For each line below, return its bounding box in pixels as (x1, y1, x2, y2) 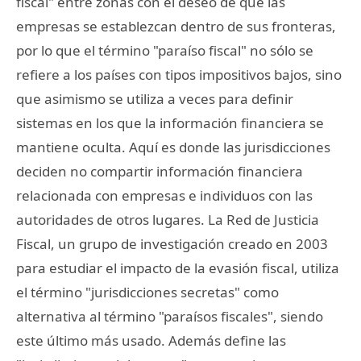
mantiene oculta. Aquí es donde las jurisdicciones (16, 137, 330, 156)
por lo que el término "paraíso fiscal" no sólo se (16, 40, 313, 60)
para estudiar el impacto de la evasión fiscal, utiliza (16, 258, 339, 277)
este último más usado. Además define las (16, 330, 286, 350)
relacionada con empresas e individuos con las (16, 185, 313, 205)
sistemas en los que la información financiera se (16, 113, 324, 132)
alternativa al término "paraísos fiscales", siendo (16, 306, 323, 326)
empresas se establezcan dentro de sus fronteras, (16, 16, 336, 35)
